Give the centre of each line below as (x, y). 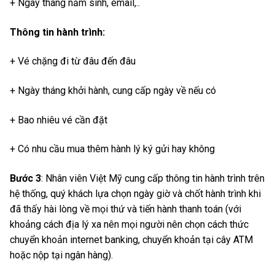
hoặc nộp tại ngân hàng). (61, 255)
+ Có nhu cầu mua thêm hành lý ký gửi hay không (112, 149)
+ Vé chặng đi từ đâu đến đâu (73, 61)
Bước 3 (25, 178)
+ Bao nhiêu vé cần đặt (59, 120)
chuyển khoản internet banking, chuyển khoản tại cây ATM (131, 239)
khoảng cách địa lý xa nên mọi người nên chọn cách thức (129, 224)
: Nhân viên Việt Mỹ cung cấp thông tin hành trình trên (153, 178)
